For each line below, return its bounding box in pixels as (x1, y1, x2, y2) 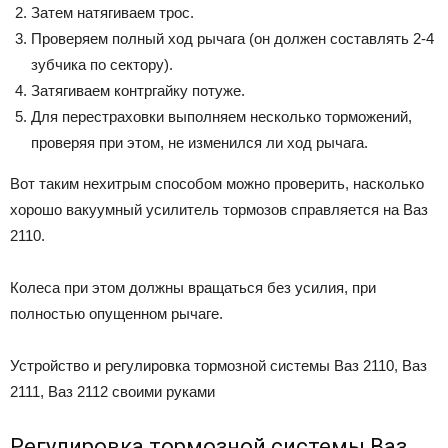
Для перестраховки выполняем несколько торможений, (31, 107, 412, 125)
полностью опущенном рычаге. (10, 304, 223, 322)
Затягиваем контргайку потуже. (31, 81, 245, 99)
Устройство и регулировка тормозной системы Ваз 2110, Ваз (10, 356, 427, 374)
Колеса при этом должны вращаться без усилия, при (10, 278, 376, 296)
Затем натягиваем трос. (31, 3, 194, 21)
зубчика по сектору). (31, 55, 173, 73)
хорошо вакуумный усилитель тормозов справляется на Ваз (10, 200, 428, 218)
